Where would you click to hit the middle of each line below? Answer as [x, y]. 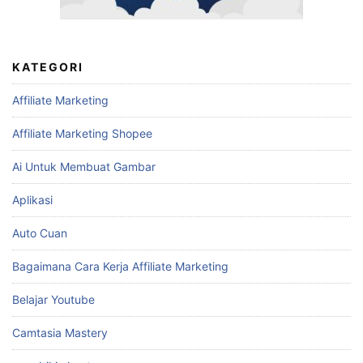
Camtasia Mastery [60, 332]
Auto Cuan [40, 233]
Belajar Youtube [53, 299]
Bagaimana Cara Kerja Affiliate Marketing [120, 266]
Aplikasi [32, 199]
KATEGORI [48, 66]
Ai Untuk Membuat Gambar [84, 166]
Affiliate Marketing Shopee [82, 133]
